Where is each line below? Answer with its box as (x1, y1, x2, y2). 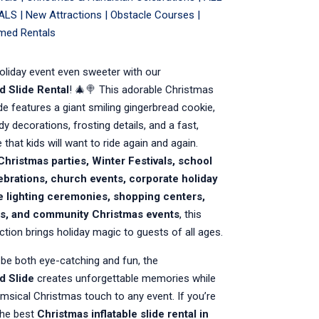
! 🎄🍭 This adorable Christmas (68, 83, 214, 96)
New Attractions (25, 9, 102, 22)
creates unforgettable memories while (33, 271, 216, 285)
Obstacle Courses (110, 9, 194, 22)
